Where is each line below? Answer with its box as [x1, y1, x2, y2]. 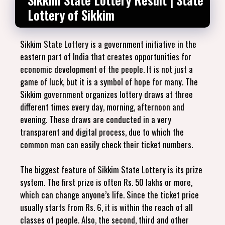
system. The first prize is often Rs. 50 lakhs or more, [20, 176, 192, 188]
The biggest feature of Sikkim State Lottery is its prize [20, 163, 202, 176]
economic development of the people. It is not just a [20, 62, 193, 75]
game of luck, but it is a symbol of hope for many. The [20, 75, 198, 88]
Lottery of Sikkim [28, 5, 115, 24]
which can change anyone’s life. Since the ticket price [20, 188, 199, 201]
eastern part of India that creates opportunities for [20, 50, 191, 63]
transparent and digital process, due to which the [20, 125, 184, 138]
